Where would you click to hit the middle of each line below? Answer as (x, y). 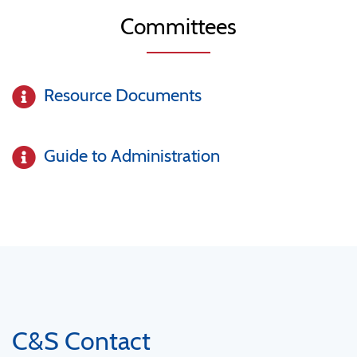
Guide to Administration (132, 156)
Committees (178, 27)
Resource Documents (123, 96)
